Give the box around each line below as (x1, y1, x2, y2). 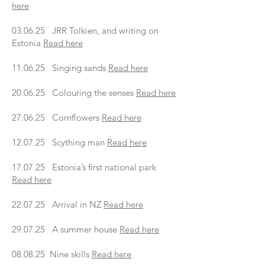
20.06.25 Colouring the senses (12, 87, 136, 98)
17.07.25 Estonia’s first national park (12, 161, 156, 173)
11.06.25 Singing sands (12, 62, 108, 73)
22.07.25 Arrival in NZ (12, 199, 104, 210)
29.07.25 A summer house (12, 224, 119, 235)
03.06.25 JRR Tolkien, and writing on (12, 25, 159, 36)
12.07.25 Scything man (12, 137, 107, 148)
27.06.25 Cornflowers (12, 112, 102, 123)
